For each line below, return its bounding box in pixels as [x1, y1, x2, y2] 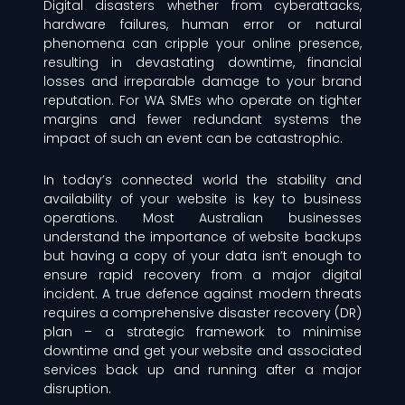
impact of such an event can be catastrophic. [42, 129, 343, 147]
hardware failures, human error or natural [42, 15, 363, 33]
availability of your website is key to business [42, 189, 363, 208]
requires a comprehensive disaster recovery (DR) [42, 303, 363, 322]
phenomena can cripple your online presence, [42, 34, 363, 52]
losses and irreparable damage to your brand [42, 72, 363, 90]
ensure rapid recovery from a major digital [42, 265, 363, 284]
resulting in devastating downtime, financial [42, 53, 363, 71]
